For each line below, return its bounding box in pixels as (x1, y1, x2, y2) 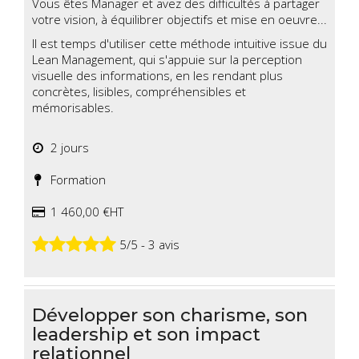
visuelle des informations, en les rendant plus (32, 67, 283, 84)
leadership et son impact (32, 323, 260, 346)
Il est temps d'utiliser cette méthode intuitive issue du (32, 35, 327, 52)
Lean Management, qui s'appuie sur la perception (32, 51, 302, 68)
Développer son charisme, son (32, 304, 308, 327)
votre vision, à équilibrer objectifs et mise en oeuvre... (32, 11, 327, 28)
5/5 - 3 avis (116, 236, 179, 252)
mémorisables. (32, 99, 114, 116)
